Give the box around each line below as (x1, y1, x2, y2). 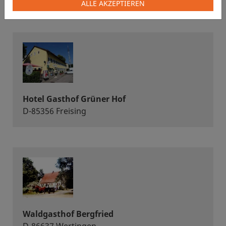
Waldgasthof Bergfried (23, 208, 114, 219)
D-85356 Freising (23, 105, 86, 117)
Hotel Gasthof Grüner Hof (23, 93, 126, 104)
